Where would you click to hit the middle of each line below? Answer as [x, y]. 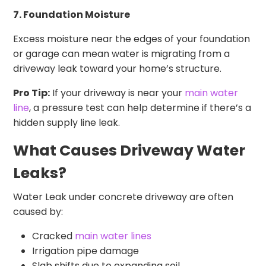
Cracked [54, 236]
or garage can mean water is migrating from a [122, 53]
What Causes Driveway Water [129, 150]
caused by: [38, 211]
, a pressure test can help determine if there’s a [140, 107]
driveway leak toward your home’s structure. [118, 68]
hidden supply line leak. [67, 122]
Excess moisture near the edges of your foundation [132, 39]
